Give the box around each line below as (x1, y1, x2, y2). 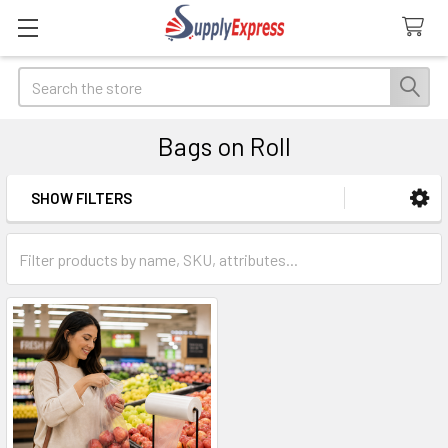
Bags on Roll (157, 131, 291, 161)
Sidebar (24, 211, 124, 247)
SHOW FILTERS (31, 189, 132, 207)
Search (18, 69, 64, 88)
